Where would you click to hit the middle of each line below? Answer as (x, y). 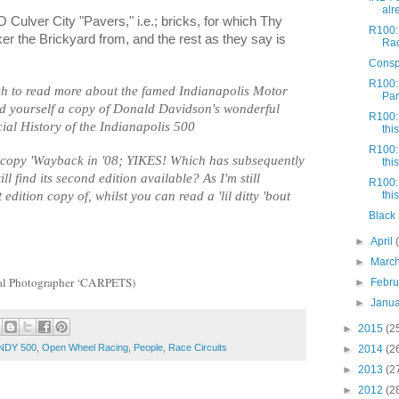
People (148, 348)
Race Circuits (198, 348)
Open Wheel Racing (85, 348)
